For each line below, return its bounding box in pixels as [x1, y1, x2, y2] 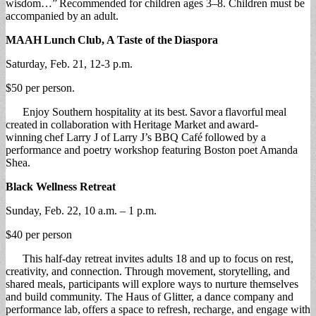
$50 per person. [6, 81, 79, 94]
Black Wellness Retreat [6, 180, 116, 193]
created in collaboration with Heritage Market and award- [6, 118, 258, 130]
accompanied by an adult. [6, 9, 121, 22]
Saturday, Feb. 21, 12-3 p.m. [6, 57, 135, 70]
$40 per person [6, 228, 74, 241]
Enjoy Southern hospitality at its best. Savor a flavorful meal [6, 105, 286, 118]
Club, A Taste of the [78, 33, 172, 46]
